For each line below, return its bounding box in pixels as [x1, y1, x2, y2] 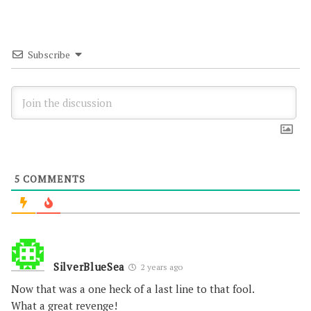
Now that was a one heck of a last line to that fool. [11, 282, 255, 296]
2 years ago [139, 262, 183, 272]
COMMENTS [20, 172, 85, 185]
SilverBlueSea [53, 260, 126, 274]
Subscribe [28, 48, 70, 61]
